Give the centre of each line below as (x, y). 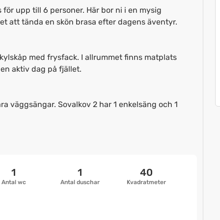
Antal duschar (80, 182)
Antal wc (14, 182)
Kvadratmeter (146, 182)
